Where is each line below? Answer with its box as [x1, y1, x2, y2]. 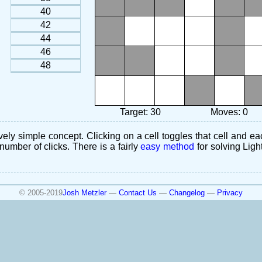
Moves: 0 [210, 107, 248, 118]
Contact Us [119, 188, 157, 198]
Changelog [169, 188, 205, 198]
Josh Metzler [63, 188, 106, 198]
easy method [140, 142, 195, 152]
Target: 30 [120, 107, 161, 118]
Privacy [217, 188, 243, 198]
